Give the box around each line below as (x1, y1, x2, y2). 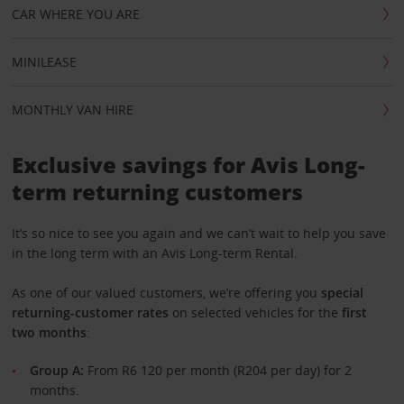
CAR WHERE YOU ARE (11, 5, 140, 23)
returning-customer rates (11, 304, 169, 321)
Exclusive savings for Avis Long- (11, 150, 365, 179)
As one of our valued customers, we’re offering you (11, 284, 321, 301)
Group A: (29, 362, 84, 379)
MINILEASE (11, 53, 77, 70)
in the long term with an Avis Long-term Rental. (11, 244, 298, 262)
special (320, 284, 363, 301)
